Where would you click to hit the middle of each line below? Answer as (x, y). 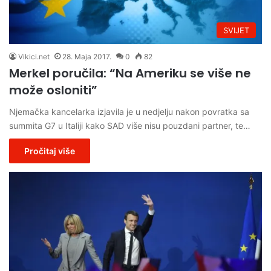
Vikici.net (34, 56)
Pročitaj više (50, 151)
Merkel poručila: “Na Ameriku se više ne (130, 73)
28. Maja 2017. (87, 56)
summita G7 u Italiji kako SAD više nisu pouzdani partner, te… (130, 125)
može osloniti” (53, 90)
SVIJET (236, 30)
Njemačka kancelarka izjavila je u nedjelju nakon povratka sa (129, 111)
